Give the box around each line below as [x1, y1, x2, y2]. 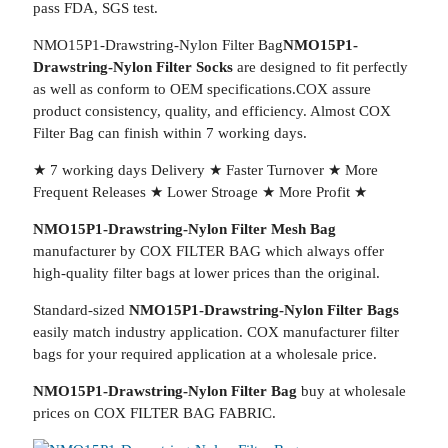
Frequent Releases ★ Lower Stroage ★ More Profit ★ [32, 184, 367, 200]
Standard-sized [32, 302, 129, 318]
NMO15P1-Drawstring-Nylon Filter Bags [128, 302, 399, 318]
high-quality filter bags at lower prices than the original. [32, 265, 380, 281]
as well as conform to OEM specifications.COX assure [32, 81, 371, 97]
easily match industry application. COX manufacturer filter [32, 324, 399, 340]
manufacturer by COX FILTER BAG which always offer [32, 243, 384, 259]
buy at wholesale [300, 383, 406, 399]
